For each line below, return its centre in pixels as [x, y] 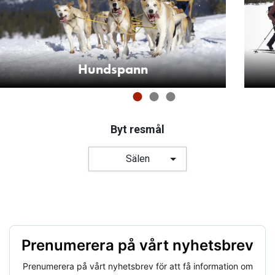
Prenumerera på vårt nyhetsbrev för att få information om [137, 266]
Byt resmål [137, 130]
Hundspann [113, 69]
